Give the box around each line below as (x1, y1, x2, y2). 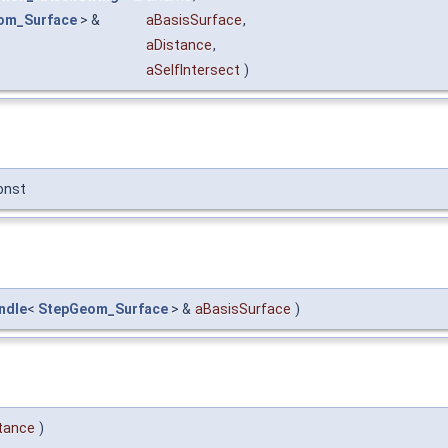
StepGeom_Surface (38, 300, 168, 317)
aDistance (146, 37, 212, 54)
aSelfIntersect (146, 62, 240, 79)
